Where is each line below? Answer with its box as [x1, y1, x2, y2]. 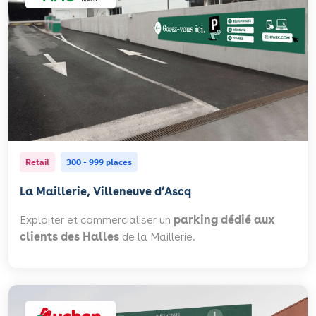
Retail [25, 157, 49, 168]
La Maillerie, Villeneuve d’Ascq [20, 185, 191, 199]
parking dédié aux [174, 213, 274, 227]
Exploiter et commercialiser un [20, 213, 174, 227]
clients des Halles [20, 230, 119, 244]
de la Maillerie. [119, 230, 195, 244]
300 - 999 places [66, 157, 132, 168]
